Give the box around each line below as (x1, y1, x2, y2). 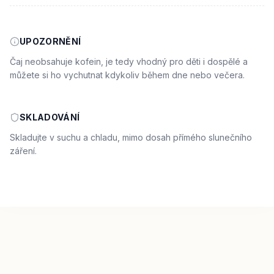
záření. (10, 146, 37, 156)
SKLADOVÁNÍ (20, 112, 80, 122)
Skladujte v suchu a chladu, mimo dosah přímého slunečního (10, 132, 252, 143)
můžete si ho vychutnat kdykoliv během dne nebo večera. (10, 70, 245, 80)
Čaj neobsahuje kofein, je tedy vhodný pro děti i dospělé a (10, 56, 248, 67)
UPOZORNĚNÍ (20, 36, 81, 46)
